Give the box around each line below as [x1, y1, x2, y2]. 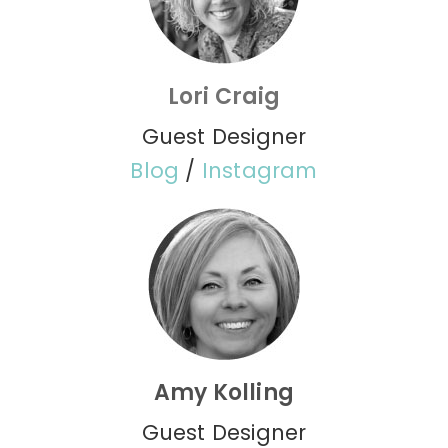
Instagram [201, 156, 318, 186]
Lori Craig [167, 81, 281, 113]
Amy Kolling [153, 377, 295, 409]
